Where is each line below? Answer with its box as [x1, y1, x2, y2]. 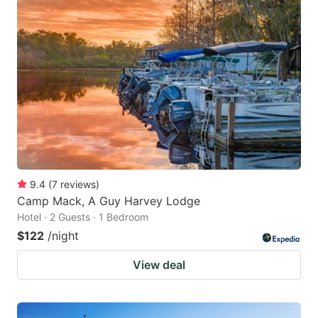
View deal [133, 257, 185, 272]
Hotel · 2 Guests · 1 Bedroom [17, 210, 148, 223]
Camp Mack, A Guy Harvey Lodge [17, 193, 200, 208]
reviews [60, 177, 96, 190]
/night [48, 228, 79, 243]
